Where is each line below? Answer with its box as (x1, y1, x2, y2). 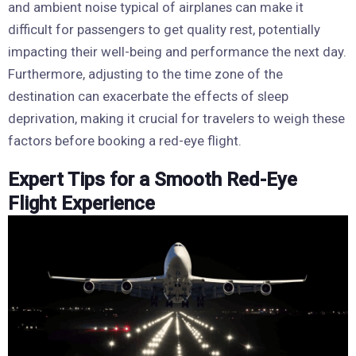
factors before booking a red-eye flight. (8, 133, 242, 149)
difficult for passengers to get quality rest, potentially (8, 21, 320, 38)
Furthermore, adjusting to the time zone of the (8, 66, 283, 83)
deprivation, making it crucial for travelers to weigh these (8, 110, 345, 127)
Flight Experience (8, 192, 155, 215)
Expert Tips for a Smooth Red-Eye (8, 168, 297, 192)
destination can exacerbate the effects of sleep (8, 88, 288, 105)
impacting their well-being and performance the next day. (8, 44, 346, 60)
